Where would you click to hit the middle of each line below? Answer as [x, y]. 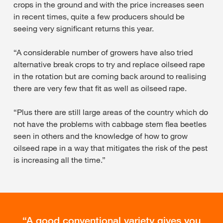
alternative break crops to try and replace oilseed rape [109, 64]
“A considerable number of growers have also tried [103, 52]
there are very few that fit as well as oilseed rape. [100, 88]
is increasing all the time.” [59, 160]
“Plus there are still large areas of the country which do [111, 112]
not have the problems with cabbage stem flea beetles [110, 124]
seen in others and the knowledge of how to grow [101, 136]
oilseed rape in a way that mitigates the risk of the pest [111, 148]
